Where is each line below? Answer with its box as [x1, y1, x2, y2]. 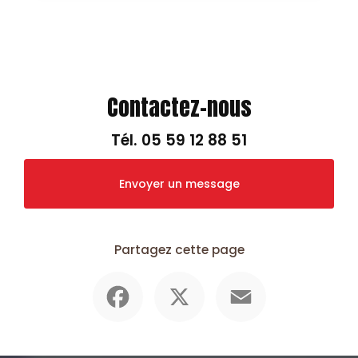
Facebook [142, 270, 201, 287]
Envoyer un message [118, 176, 240, 193]
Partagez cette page [113, 241, 245, 259]
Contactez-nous [106, 89, 252, 125]
